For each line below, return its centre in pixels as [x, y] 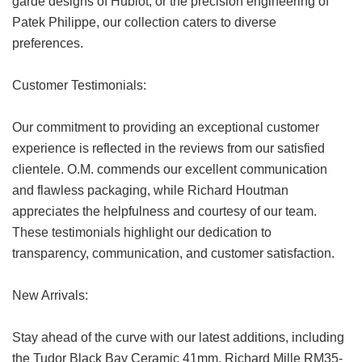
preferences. [48, 44]
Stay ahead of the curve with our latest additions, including [178, 338]
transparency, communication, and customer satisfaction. [173, 254]
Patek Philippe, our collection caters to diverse [144, 23]
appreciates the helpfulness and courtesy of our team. [164, 212]
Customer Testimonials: [79, 86]
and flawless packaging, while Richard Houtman [150, 191]
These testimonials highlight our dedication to [142, 233]
